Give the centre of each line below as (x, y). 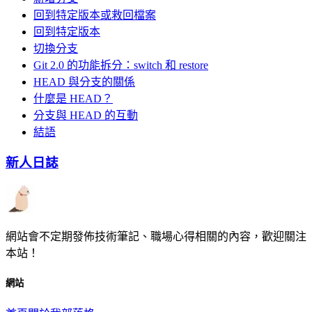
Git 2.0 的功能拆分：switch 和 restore (121, 65)
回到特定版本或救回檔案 (95, 15)
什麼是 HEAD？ (73, 98)
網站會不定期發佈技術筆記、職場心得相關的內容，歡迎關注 (156, 237)
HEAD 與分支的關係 (84, 81)
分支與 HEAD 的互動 (86, 115)
